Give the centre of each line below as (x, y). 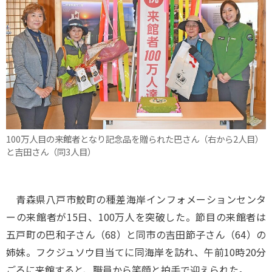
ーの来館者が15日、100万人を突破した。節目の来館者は (136, 217)
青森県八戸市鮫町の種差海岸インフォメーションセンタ (136, 199)
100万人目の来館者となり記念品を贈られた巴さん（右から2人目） (135, 139)
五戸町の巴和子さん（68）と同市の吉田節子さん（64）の (136, 234)
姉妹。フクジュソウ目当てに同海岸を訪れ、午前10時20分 (136, 252)
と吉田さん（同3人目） (51, 152)
